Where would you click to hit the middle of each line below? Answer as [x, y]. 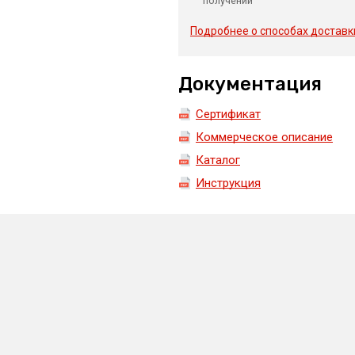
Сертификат [228, 115]
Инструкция [228, 183]
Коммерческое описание [264, 137]
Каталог [218, 160]
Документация [250, 84]
